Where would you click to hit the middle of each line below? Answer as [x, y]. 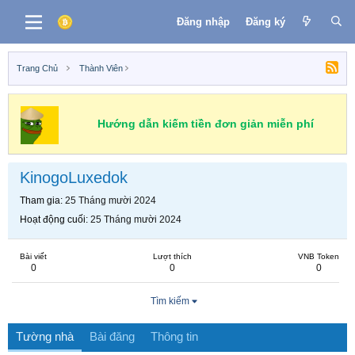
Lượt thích [172, 256]
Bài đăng [112, 336]
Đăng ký [265, 21]
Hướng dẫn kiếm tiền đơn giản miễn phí [205, 124]
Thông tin [174, 336]
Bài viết [33, 256]
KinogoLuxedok [74, 177]
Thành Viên [101, 68]
